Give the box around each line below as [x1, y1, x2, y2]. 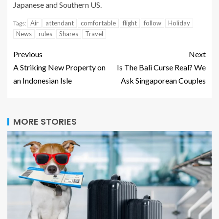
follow [144, 19, 161, 27]
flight [123, 19, 137, 27]
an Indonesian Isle [13, 76, 72, 85]
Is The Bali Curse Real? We [117, 63, 206, 72]
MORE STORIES [13, 115, 77, 128]
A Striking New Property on [13, 63, 106, 72]
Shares [59, 30, 78, 38]
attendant [45, 19, 74, 27]
